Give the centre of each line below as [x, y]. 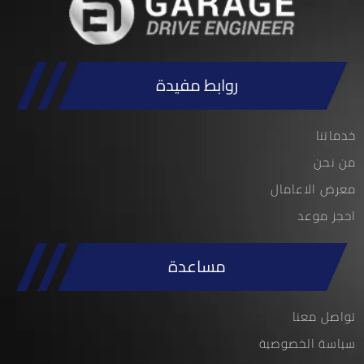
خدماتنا [336, 136]
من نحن [335, 162]
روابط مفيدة [197, 85]
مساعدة [197, 266]
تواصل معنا [324, 317]
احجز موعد [327, 216]
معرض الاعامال [313, 189]
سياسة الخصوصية [307, 344]
